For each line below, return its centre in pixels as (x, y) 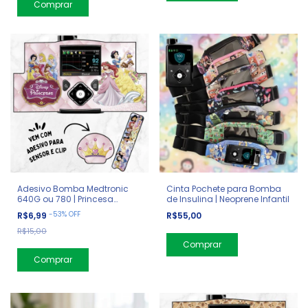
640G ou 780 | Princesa (65, 199)
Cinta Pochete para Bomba (223, 188)
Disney (31, 209)
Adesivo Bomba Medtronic (73, 188)
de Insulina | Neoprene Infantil (228, 199)
